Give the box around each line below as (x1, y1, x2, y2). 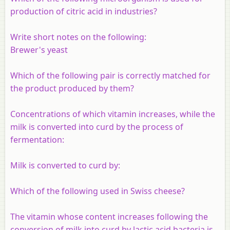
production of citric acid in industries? (10, 5, 157, 17)
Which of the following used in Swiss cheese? (10, 185, 185, 197)
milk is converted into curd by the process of (10, 121, 183, 132)
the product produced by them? (10, 82, 134, 94)
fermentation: (10, 133, 64, 145)
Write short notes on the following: (10, 31, 146, 43)
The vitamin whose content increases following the (10, 210, 208, 222)
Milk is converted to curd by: (10, 159, 120, 171)
